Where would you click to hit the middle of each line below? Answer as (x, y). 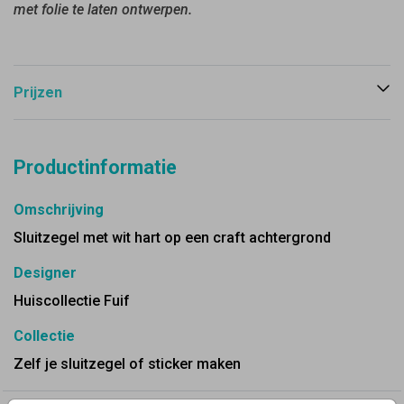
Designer (45, 273)
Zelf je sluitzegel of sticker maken (127, 364)
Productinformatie (95, 167)
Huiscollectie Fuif (72, 301)
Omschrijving (59, 210)
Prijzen (38, 92)
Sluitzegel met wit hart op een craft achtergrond (172, 238)
